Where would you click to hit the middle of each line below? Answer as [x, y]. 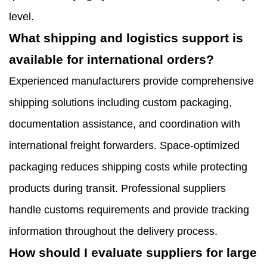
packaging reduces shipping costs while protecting [128, 167]
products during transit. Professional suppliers [117, 189]
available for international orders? [111, 60]
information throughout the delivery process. [113, 232]
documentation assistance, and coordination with [125, 124]
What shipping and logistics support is [126, 38]
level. [21, 17]
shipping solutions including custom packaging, [120, 103]
